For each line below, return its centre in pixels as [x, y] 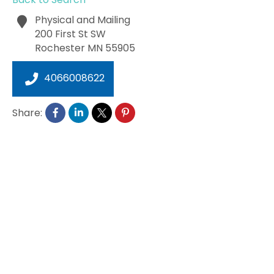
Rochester [60, 48]
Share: [27, 113]
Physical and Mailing [83, 20]
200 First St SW [71, 34]
